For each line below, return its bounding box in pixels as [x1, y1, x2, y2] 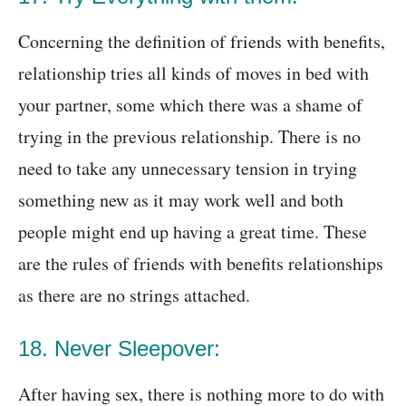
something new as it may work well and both [18, 188, 343, 213]
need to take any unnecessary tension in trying [18, 156, 357, 181]
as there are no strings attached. [18, 283, 250, 308]
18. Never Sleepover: [18, 336, 220, 362]
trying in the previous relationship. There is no [18, 124, 361, 150]
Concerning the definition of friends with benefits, [18, 29, 385, 54]
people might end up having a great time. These [18, 219, 367, 245]
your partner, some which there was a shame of [18, 92, 362, 118]
